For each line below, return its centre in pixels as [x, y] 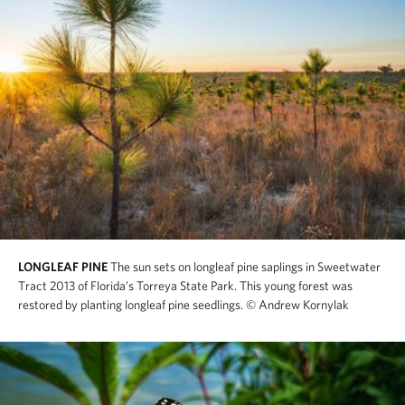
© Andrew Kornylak [297, 305]
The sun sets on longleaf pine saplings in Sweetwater [245, 267]
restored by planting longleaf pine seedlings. [131, 305]
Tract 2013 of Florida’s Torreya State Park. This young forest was [185, 286]
